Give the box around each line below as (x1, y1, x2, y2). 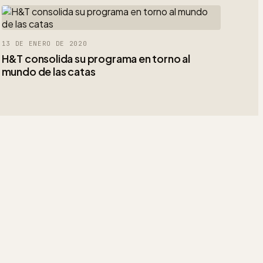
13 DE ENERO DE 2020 (1, 39, 87, 48)
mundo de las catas (1, 64, 96, 78)
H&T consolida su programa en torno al (1, 51, 190, 65)
